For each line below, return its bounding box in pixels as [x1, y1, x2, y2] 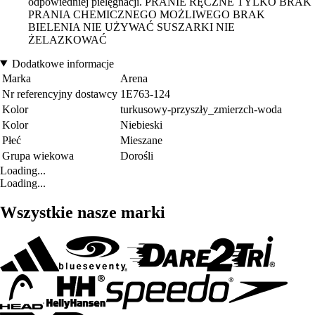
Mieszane [120, 134, 162, 146]
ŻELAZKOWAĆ [28, 33, 107, 46]
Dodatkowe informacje [11, 57, 114, 70]
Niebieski [120, 118, 162, 131]
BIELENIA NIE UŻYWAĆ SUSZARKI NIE [28, 20, 235, 33]
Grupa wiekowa [2, 149, 74, 162]
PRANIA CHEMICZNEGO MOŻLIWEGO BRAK [28, 8, 265, 20]
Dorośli [120, 149, 153, 162]
